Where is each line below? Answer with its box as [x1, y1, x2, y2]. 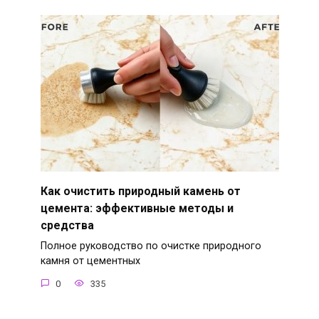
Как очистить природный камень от [40, 184, 241, 198]
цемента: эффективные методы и [40, 201, 234, 215]
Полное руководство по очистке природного [40, 240, 261, 253]
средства [40, 218, 94, 232]
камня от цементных [40, 255, 140, 268]
